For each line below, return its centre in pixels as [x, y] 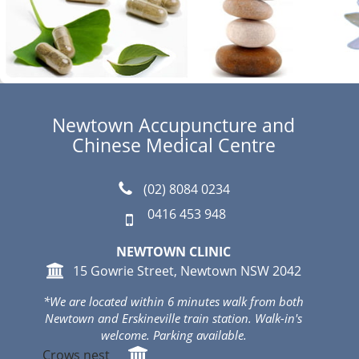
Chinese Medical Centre [173, 145]
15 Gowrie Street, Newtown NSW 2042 [187, 271]
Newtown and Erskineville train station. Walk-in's [173, 318]
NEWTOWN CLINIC [173, 252]
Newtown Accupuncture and [173, 125]
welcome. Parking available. [173, 335]
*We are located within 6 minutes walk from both [173, 301]
